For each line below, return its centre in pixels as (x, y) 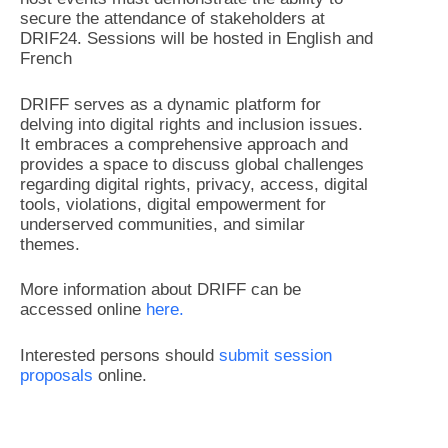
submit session (275, 355)
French (46, 58)
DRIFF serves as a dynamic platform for (170, 104)
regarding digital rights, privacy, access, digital (194, 184)
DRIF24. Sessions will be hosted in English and (196, 38)
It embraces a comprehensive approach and (184, 144)
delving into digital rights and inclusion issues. (191, 124)
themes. (52, 244)
